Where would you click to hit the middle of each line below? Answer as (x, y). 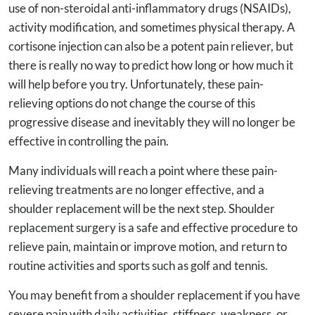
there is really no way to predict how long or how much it (151, 65)
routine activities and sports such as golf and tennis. (138, 265)
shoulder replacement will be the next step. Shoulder (142, 208)
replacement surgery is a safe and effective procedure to (153, 227)
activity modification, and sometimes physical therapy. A (152, 27)
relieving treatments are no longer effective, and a (136, 189)
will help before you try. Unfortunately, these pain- (136, 84)
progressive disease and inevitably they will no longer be (152, 122)
